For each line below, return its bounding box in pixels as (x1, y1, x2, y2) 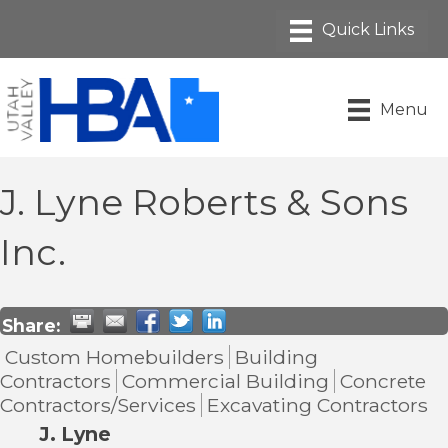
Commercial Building (122, 368, 329, 393)
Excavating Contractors (207, 392, 428, 417)
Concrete (340, 368, 426, 393)
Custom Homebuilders (5, 344, 224, 369)
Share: (2, 314, 60, 336)
